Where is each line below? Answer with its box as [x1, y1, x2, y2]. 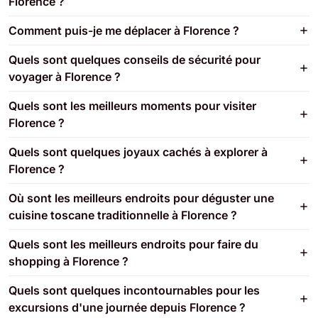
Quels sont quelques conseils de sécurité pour [9, 52, 261, 67]
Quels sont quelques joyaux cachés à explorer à [9, 144, 268, 159]
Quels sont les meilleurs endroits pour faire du [9, 236, 258, 251]
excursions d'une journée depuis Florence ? [9, 300, 246, 314]
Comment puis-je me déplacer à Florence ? [9, 23, 239, 38]
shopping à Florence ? [9, 253, 128, 268]
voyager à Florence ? [9, 69, 121, 84]
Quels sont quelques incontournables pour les [9, 283, 260, 297]
